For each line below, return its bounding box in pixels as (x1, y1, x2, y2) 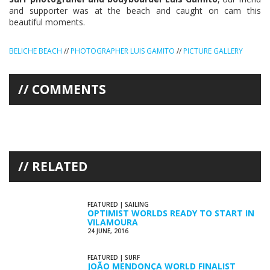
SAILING (125, 199, 149, 209)
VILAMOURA (87, 216, 138, 228)
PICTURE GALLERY (183, 45, 243, 56)
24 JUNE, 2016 (87, 226, 128, 235)
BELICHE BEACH (9, 45, 62, 56)
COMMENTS (32, 80, 106, 98)
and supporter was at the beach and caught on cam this (9, 4, 261, 16)
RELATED (32, 157, 87, 175)
